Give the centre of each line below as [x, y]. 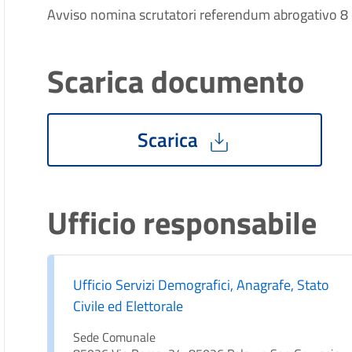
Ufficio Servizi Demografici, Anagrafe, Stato [202, 285]
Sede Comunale [115, 337]
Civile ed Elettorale [128, 306]
